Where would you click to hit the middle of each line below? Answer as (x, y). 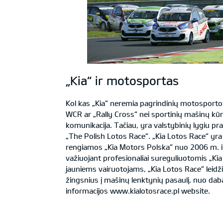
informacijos (88, 191)
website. (195, 191)
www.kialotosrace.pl (145, 191)
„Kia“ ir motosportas (122, 80)
